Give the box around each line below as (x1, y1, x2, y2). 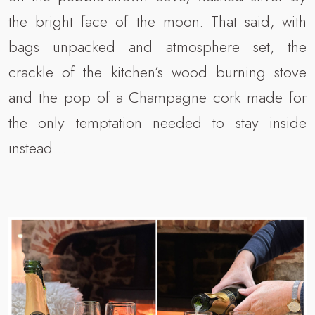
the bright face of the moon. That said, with (8, 10, 307, 33)
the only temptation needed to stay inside (8, 111, 307, 134)
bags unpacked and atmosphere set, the (8, 35, 307, 58)
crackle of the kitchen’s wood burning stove (8, 60, 307, 84)
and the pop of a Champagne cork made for (8, 86, 307, 109)
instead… (8, 136, 66, 160)
